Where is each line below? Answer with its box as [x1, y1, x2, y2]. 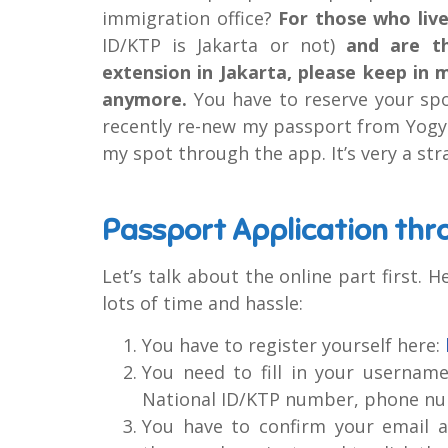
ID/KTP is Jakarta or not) [102, 32, 347, 57]
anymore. [102, 86, 187, 111]
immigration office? [102, 5, 279, 30]
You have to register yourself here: [142, 332, 445, 357]
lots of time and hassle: [102, 290, 303, 315]
